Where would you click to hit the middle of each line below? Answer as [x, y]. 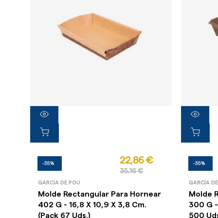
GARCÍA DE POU [59, 183]
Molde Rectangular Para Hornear [100, 194]
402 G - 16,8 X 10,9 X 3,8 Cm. [92, 205]
